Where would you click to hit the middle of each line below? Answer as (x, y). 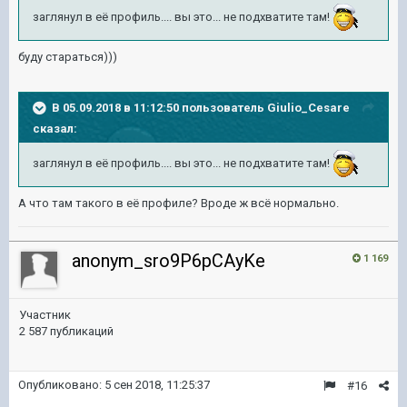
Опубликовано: (61, 385)
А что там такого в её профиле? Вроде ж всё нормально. (179, 203)
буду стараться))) (68, 57)
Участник (45, 315)
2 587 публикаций (66, 331)
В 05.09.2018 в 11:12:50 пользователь (159, 107)
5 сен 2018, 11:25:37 (157, 385)
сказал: (55, 129)
